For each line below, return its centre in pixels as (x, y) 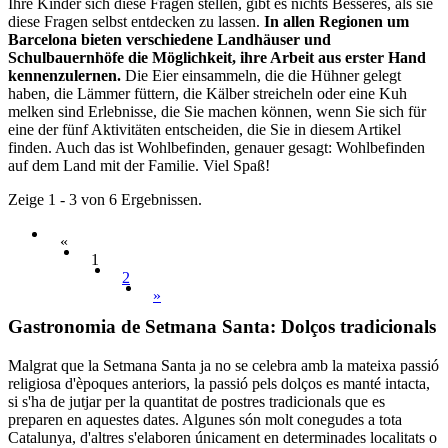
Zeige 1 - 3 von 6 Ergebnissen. (105, 200)
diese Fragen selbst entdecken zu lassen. (136, 22)
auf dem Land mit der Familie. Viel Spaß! (139, 166)
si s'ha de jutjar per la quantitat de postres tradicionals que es (196, 401)
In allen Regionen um (336, 22)
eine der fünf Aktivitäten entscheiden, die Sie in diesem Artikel (204, 130)
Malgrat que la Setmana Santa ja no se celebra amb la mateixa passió (223, 365)
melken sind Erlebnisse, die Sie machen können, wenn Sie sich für (217, 112)
